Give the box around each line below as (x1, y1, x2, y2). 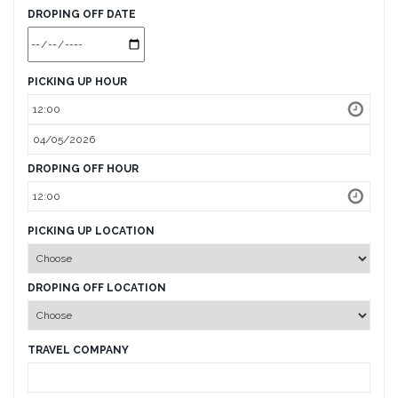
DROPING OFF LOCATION (28, 282, 166, 294)
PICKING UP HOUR (28, 76, 127, 88)
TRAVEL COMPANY (28, 344, 129, 356)
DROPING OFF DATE (28, 8, 136, 20)
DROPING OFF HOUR (28, 163, 139, 175)
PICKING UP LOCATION (28, 225, 155, 237)
